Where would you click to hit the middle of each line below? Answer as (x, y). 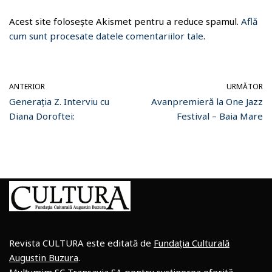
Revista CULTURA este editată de (81, 243)
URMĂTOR (245, 87)
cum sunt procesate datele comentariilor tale (106, 36)
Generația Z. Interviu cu (59, 101)
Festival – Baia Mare (220, 116)
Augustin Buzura (44, 257)
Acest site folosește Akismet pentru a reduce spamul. (125, 21)
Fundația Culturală (192, 243)
